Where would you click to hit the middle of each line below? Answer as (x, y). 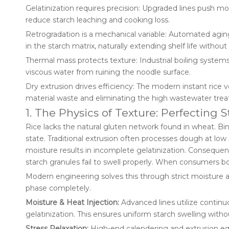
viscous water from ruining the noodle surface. (108, 72)
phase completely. (58, 188)
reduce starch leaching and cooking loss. (98, 20)
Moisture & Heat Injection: (72, 202)
